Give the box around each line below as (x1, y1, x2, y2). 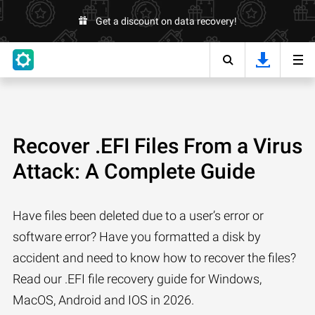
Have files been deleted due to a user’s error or (13, 208, 264, 223)
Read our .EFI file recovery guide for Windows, (13, 271, 262, 286)
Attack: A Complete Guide (13, 159, 255, 184)
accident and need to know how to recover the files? (13, 250, 296, 265)
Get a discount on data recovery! (95, 15, 237, 27)
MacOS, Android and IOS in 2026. (13, 292, 194, 307)
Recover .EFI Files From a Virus (13, 134, 302, 158)
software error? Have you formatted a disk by (13, 229, 261, 244)
